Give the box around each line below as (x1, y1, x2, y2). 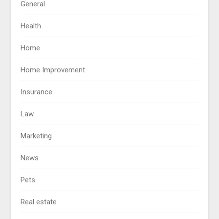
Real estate (21, 197, 57, 206)
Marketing (21, 131, 52, 140)
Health (21, 21, 42, 30)
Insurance (21, 87, 53, 96)
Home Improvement (21, 65, 86, 74)
